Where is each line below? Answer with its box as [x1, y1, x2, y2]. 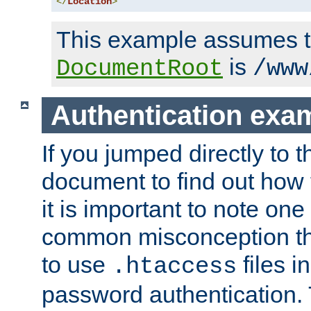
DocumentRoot [56, 56, 223, 83]
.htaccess [112, 253, 237, 280]
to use [42, 251, 112, 278]
